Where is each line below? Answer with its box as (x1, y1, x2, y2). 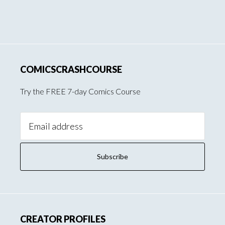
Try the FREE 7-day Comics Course (20, 86, 141, 96)
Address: (20, 126, 50, 136)
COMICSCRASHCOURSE (20, 64, 122, 75)
